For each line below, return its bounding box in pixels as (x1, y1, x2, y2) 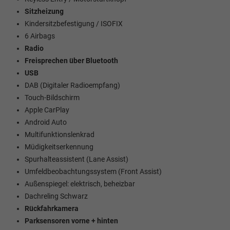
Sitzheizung (25, 7, 64, 15)
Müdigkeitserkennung (25, 142, 93, 151)
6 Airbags (25, 31, 55, 40)
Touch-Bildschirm (25, 93, 80, 102)
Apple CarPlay (25, 105, 69, 114)
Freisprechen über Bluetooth (25, 56, 118, 65)
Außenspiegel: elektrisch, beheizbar (25, 179, 135, 188)
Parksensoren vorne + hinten (25, 216, 118, 225)
